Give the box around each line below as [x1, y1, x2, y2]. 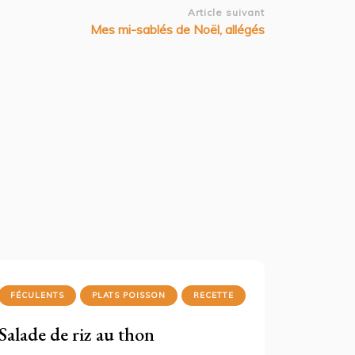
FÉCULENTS [10, 290, 64, 300]
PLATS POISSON [91, 290, 166, 300]
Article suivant [188, 6, 265, 18]
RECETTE [193, 290, 234, 300]
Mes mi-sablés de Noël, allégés [90, 21, 265, 37]
